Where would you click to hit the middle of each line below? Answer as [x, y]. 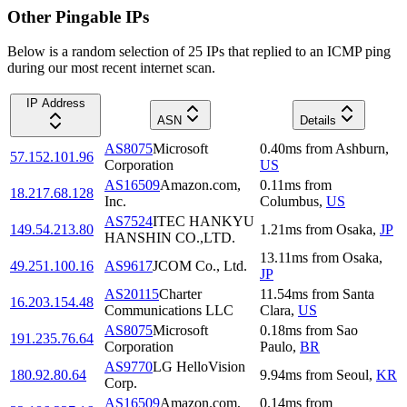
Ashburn [360, 149]
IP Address [55, 104]
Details [318, 121]
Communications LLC [169, 311]
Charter [180, 294]
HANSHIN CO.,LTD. [170, 238]
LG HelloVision [199, 367]
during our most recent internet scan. [111, 68]
